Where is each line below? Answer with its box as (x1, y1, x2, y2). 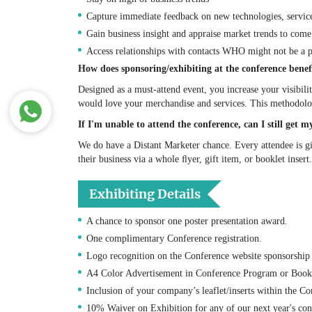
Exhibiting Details (89, 185, 201, 202)
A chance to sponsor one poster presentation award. (86, 215, 288, 226)
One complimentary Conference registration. (86, 233, 262, 244)
